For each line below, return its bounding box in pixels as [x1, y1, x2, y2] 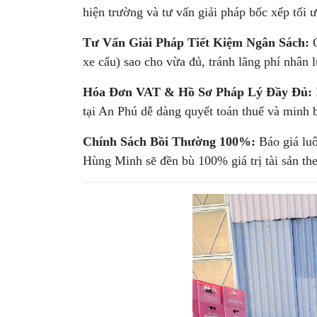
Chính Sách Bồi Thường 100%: [83, 134, 255, 149]
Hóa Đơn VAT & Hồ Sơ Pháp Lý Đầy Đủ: [83, 85, 312, 99]
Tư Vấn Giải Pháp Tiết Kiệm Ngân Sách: [83, 35, 309, 50]
